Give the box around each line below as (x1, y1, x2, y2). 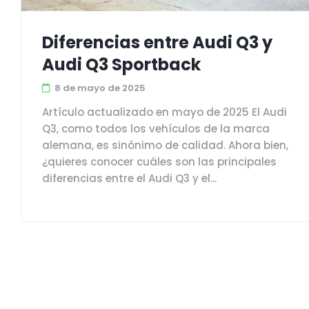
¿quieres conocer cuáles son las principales (42, 154, 277, 169)
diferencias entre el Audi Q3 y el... (42, 171, 217, 186)
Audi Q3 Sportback (42, 53, 201, 76)
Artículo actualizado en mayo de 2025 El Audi (42, 105, 287, 119)
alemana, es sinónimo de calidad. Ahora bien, (42, 138, 288, 152)
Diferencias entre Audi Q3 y (42, 31, 272, 54)
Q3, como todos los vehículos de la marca (42, 121, 270, 136)
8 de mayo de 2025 (54, 81, 146, 94)
